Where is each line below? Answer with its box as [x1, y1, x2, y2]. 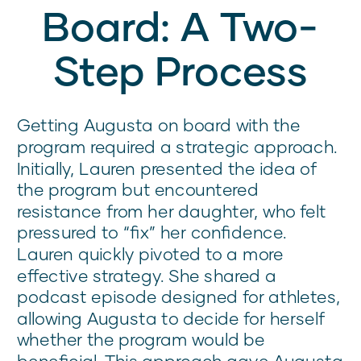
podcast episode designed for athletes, [17, 286, 341, 307]
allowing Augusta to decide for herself [17, 308, 326, 329]
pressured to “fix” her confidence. [17, 222, 287, 243]
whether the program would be [17, 329, 266, 350]
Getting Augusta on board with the [17, 114, 301, 135]
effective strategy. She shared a [17, 264, 277, 286]
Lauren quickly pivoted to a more [17, 243, 284, 264]
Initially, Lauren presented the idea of [17, 157, 317, 179]
